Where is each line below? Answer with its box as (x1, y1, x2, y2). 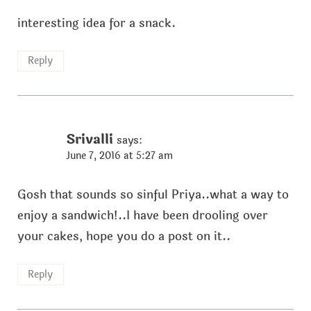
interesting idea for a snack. (17, 13, 176, 33)
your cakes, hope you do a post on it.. (17, 227, 230, 246)
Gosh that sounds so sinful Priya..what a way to (17, 185, 289, 205)
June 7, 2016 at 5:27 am (65, 149, 173, 164)
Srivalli (65, 129, 113, 151)
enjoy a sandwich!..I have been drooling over (17, 206, 268, 226)
